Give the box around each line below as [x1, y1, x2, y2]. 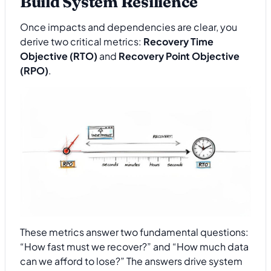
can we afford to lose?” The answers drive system [20, 255, 243, 268]
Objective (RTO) [20, 49, 97, 62]
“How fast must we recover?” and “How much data [20, 240, 249, 253]
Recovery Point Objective [119, 49, 240, 62]
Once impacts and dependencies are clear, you [20, 20, 237, 33]
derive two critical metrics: [20, 34, 143, 48]
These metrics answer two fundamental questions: [20, 226, 249, 239]
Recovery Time [143, 34, 214, 48]
